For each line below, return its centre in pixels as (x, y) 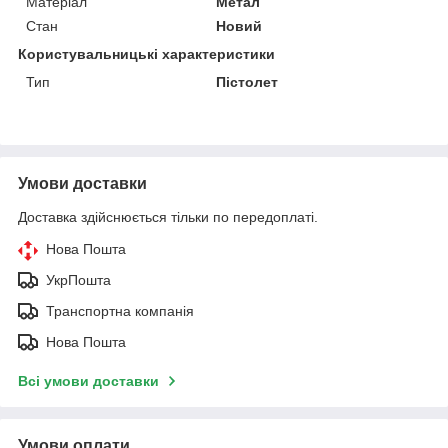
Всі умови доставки (88, 380)
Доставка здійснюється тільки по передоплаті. (168, 216)
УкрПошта (78, 279)
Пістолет (247, 81)
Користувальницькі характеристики (146, 53)
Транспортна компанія (120, 310)
